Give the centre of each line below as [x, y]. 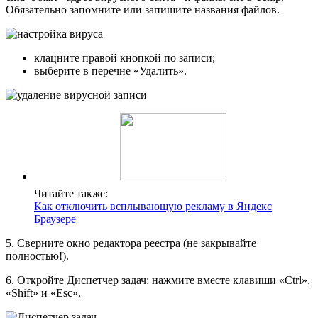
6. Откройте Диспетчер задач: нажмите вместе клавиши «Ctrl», [158, 280]
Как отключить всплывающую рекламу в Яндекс [153, 207]
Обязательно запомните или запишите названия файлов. [143, 10]
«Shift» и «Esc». [43, 293]
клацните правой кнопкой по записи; [125, 58]
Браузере [55, 219]
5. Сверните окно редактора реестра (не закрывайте [131, 243]
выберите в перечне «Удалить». [110, 71]
